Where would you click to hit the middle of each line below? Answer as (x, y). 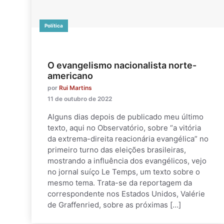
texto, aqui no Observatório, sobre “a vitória (124, 127)
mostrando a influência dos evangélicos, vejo (127, 160)
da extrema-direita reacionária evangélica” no (128, 138)
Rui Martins (75, 87)
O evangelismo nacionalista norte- (122, 65)
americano (70, 75)
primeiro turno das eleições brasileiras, (117, 149)
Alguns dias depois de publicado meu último (125, 116)
